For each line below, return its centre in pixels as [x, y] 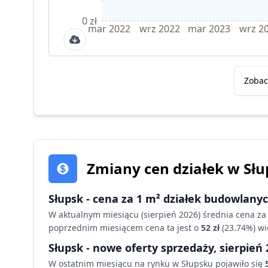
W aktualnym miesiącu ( [96, 214]
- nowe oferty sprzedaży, [151, 248]
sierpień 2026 [171, 214]
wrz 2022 [159, 29]
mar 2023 [209, 29]
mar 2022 [109, 29]
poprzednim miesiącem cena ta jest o [124, 228]
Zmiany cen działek [157, 168]
